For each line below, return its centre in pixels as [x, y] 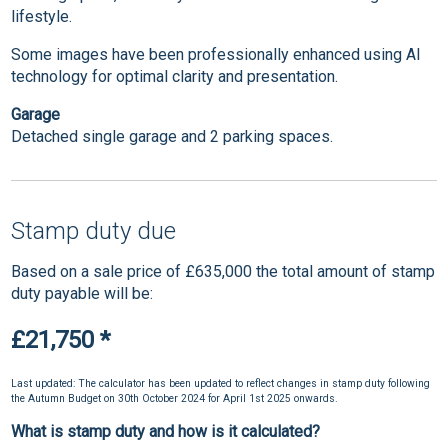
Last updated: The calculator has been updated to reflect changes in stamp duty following [221, 384]
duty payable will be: [82, 294]
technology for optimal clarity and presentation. [175, 77]
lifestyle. [42, 17]
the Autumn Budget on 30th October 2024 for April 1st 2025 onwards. [175, 399]
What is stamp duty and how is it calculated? [166, 432]
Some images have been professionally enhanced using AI [216, 55]
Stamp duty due [94, 231]
